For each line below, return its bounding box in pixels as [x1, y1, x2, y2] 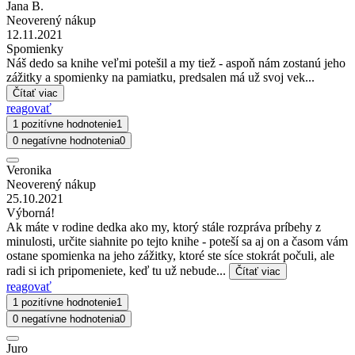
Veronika [6, 163, 52, 177]
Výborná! [6, 206, 55, 220]
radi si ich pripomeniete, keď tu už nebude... [6, 264, 229, 278]
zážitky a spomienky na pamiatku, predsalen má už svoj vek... [6, 71, 315, 85]
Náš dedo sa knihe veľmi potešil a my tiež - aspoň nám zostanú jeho [6, 56, 345, 71]
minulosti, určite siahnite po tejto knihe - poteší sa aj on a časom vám [6, 235, 348, 249]
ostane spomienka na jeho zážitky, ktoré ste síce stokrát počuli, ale [6, 249, 334, 263]
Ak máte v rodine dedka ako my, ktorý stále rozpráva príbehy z [6, 220, 321, 235]
